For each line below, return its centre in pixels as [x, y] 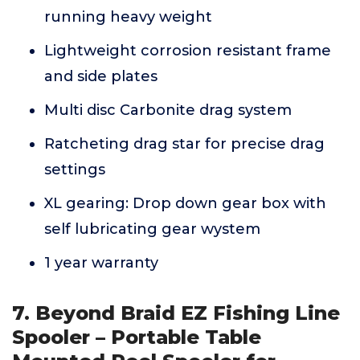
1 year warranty [101, 263]
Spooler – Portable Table [137, 337]
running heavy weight [128, 17]
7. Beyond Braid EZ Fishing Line [176, 313]
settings [75, 170]
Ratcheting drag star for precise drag [184, 144]
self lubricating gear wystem [152, 229]
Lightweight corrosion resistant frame [188, 51]
